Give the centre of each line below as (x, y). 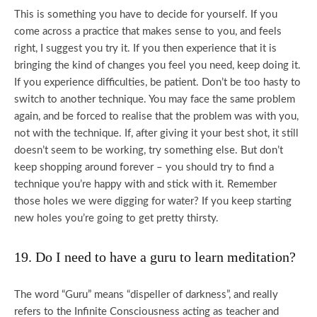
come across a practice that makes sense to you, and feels (148, 31)
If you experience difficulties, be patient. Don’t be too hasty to (157, 82)
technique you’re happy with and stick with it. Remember (145, 184)
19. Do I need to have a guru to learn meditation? (155, 257)
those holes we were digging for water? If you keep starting (153, 201)
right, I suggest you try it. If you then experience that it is (145, 48)
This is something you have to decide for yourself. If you (146, 15)
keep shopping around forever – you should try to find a (144, 167)
